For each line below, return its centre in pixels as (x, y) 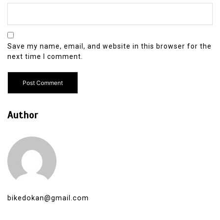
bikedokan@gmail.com (48, 198)
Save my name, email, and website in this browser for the (110, 46)
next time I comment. (45, 56)
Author (23, 115)
